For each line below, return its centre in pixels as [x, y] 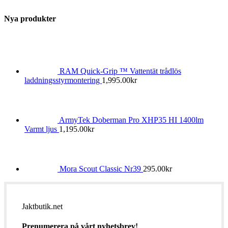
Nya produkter [30, 18]
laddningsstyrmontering [63, 80]
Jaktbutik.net [42, 206]
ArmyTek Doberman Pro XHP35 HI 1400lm [131, 120]
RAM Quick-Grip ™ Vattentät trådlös [120, 71]
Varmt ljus [42, 129]
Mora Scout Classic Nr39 [101, 168]
